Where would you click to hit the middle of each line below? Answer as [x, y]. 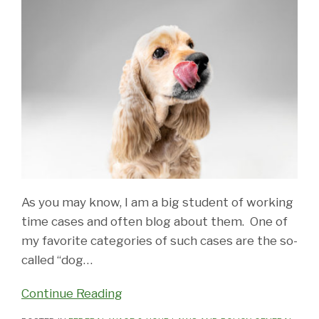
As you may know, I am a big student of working [157, 202]
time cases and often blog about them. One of [155, 221]
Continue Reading [72, 293]
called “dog [52, 260]
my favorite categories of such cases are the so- [159, 240]
